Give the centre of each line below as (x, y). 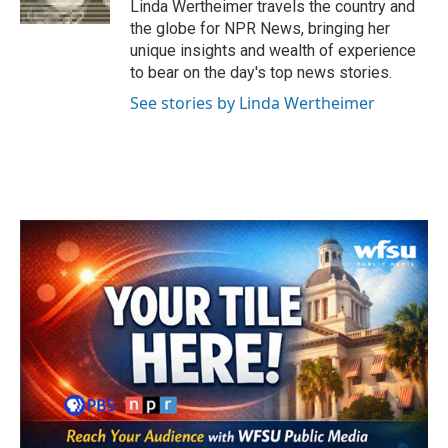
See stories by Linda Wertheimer (252, 103)
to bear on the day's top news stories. (261, 72)
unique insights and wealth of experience (273, 50)
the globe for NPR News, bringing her (260, 28)
